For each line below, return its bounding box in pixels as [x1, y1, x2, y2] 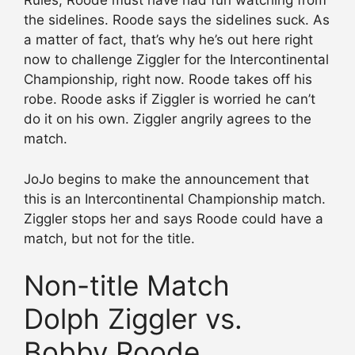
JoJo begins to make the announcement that [24, 170, 309, 187]
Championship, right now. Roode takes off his [24, 71, 312, 88]
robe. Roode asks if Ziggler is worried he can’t [24, 91, 315, 108]
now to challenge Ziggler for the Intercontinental [24, 52, 329, 68]
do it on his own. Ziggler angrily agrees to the [24, 111, 311, 128]
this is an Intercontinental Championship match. [24, 190, 326, 207]
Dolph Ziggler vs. [24, 302, 242, 336]
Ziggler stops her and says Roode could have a [24, 210, 323, 227]
